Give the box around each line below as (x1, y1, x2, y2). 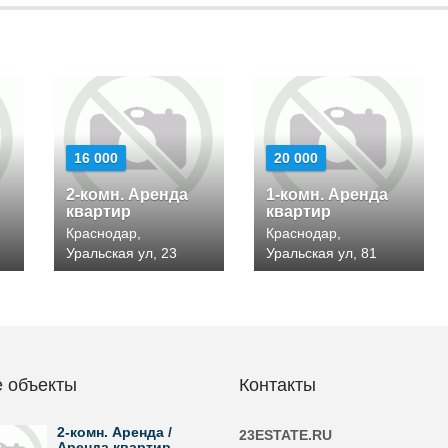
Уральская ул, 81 (266, 245, 377, 261)
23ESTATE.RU (239, 427, 332, 443)
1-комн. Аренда (266, 186, 388, 203)
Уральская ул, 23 (66, 245, 177, 261)
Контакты (239, 375, 316, 395)
